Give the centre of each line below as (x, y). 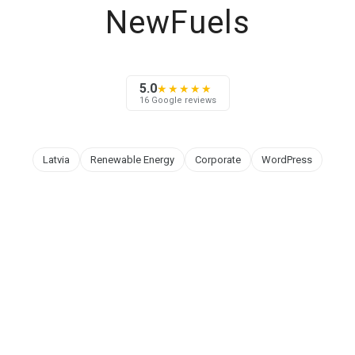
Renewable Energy (132, 160)
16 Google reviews (177, 100)
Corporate (218, 160)
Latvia (56, 160)
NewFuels (177, 23)
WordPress (287, 160)
